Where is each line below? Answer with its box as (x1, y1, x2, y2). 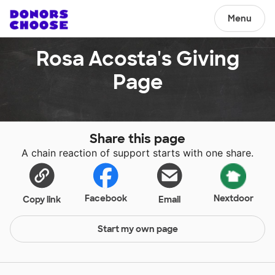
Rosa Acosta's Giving (36, 46, 239, 72)
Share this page (90, 131, 185, 147)
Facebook (84, 193, 127, 204)
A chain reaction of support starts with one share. (21, 147, 254, 159)
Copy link (23, 194, 61, 205)
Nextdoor (213, 193, 254, 204)
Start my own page (97, 223, 178, 234)
